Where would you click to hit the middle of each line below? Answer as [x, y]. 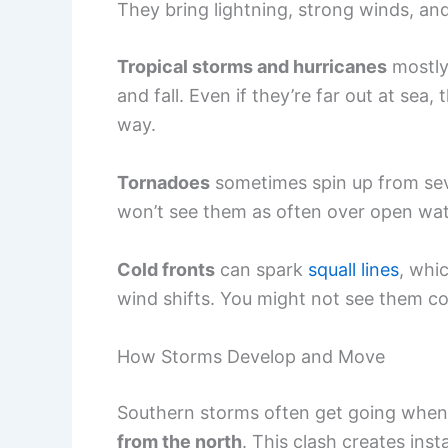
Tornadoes [163, 183]
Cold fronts [166, 269]
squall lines [353, 269]
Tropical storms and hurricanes [252, 67]
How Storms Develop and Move [251, 356]
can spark [261, 269]
